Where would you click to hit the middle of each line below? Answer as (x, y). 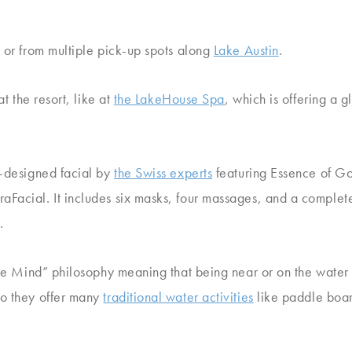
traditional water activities (178, 297)
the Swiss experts (163, 172)
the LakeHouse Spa (169, 99)
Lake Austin (246, 50)
